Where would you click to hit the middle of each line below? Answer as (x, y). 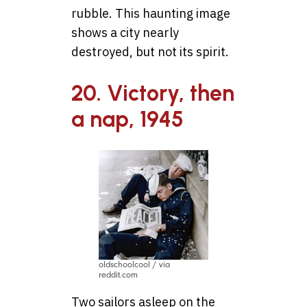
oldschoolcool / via (135, 265)
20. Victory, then (153, 93)
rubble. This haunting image (151, 14)
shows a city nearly (125, 33)
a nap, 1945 (127, 119)
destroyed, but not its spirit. (150, 52)
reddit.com (118, 275)
